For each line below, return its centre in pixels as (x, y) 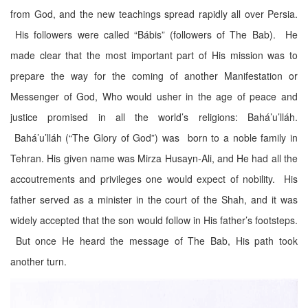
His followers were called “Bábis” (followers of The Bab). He (154, 34)
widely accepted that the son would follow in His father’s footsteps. (154, 220)
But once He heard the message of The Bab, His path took (154, 241)
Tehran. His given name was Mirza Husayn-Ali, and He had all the (154, 158)
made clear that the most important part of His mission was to (154, 55)
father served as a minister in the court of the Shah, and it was (154, 199)
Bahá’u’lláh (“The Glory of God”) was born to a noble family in (154, 137)
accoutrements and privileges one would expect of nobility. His (154, 179)
